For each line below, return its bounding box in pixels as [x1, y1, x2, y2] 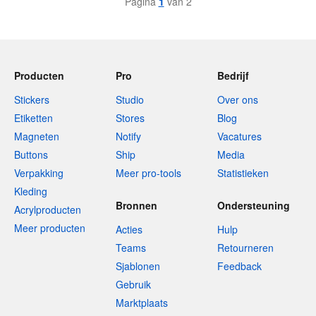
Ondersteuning [217, 198, 290, 212]
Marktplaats [116, 296, 168, 310]
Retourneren [217, 241, 274, 255]
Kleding [14, 184, 47, 198]
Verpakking [14, 166, 63, 180]
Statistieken [217, 166, 269, 180]
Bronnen [116, 198, 157, 212]
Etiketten [14, 111, 53, 125]
